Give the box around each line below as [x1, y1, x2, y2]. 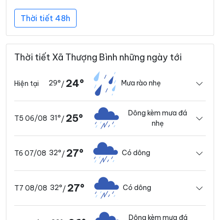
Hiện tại [14, 79, 39, 88]
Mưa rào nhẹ [121, 79, 161, 88]
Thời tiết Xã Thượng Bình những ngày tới [14, 51, 182, 63]
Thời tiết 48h [21, 13, 70, 23]
